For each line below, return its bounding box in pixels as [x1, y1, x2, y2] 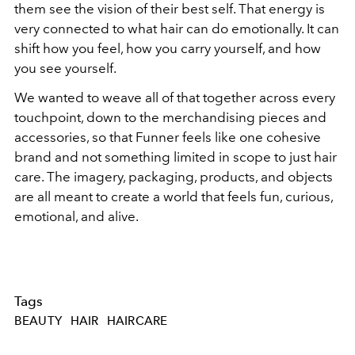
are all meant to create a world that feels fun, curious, [14, 188, 333, 204]
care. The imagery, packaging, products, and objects [14, 168, 333, 185]
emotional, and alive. [14, 208, 139, 224]
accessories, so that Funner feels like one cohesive [14, 128, 321, 145]
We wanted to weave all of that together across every [14, 89, 335, 105]
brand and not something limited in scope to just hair [14, 148, 337, 165]
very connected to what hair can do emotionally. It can [14, 20, 339, 36]
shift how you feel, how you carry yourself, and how [14, 40, 321, 56]
